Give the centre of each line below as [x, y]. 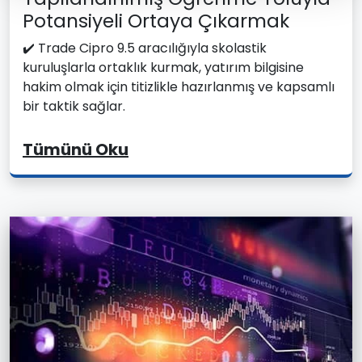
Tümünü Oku [76, 149]
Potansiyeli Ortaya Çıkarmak [156, 20]
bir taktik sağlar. [74, 106]
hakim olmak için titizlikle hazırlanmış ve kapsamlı [179, 86]
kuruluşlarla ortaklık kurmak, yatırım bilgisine [163, 67]
